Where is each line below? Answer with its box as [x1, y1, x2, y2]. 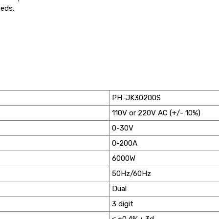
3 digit [112, 199, 134, 208]
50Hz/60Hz [112, 169, 152, 178]
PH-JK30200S [112, 93, 161, 102]
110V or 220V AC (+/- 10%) [112, 108, 201, 117]
